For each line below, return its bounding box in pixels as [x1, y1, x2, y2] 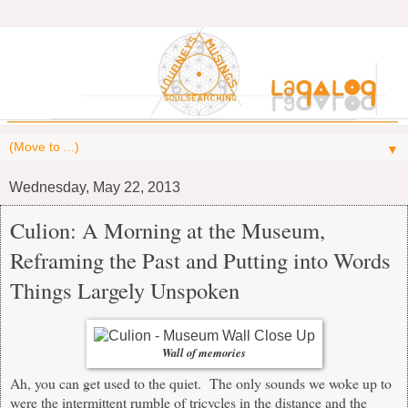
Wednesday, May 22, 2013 [9, 178, 180, 195]
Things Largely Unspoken [10, 274, 240, 305]
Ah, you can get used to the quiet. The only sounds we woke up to [10, 373, 392, 393]
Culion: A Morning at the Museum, [10, 214, 325, 245]
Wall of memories [162, 343, 246, 361]
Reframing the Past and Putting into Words [10, 244, 391, 275]
